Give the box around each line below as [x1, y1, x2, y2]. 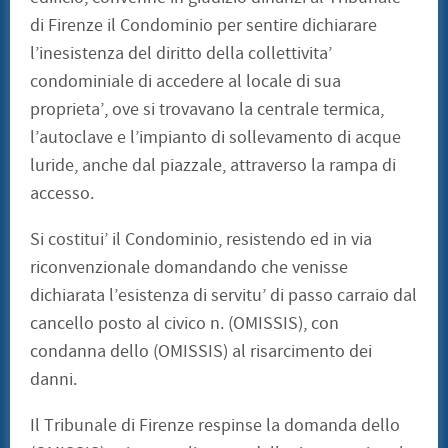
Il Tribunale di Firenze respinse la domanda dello [30, 414, 400, 438]
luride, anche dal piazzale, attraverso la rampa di [30, 154, 396, 178]
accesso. [30, 182, 94, 206]
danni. [30, 368, 77, 392]
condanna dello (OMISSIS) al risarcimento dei [30, 340, 372, 364]
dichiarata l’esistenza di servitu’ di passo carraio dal [30, 284, 417, 308]
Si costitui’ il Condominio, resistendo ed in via [30, 228, 372, 252]
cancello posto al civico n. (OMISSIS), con [30, 312, 339, 336]
